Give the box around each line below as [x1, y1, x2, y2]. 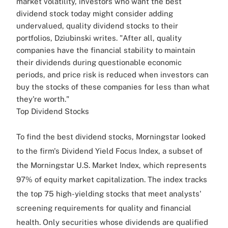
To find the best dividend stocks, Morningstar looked [16, 132, 206, 141]
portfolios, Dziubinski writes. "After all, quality [16, 33, 182, 42]
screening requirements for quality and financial [16, 203, 191, 212]
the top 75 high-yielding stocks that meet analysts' [16, 189, 202, 198]
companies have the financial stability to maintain [16, 45, 195, 54]
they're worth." [16, 94, 69, 103]
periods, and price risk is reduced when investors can [16, 70, 209, 79]
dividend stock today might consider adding [16, 9, 173, 18]
